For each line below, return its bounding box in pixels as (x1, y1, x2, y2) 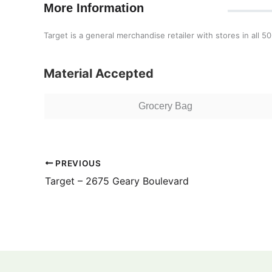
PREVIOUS (53, 158, 101, 168)
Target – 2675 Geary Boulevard (45, 174, 189, 187)
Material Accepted (44, 66, 154, 81)
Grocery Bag (138, 101, 192, 111)
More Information (44, 1, 144, 15)
